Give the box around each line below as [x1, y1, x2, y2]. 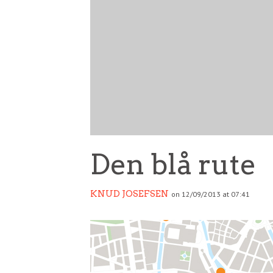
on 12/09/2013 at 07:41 [171, 189, 250, 199]
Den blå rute [90, 147, 256, 181]
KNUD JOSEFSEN [90, 188, 169, 199]
